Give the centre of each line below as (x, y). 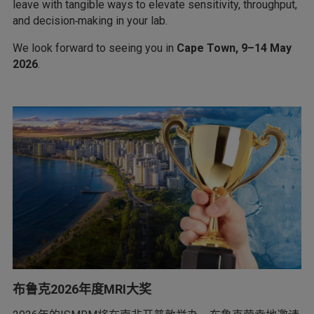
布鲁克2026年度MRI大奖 (82, 289)
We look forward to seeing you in (95, 48)
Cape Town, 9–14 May (234, 48)
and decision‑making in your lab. (90, 21)
